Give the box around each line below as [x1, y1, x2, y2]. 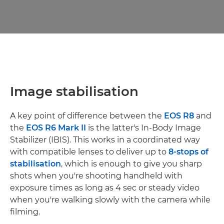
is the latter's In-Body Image [86, 122, 201, 132]
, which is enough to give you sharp [61, 158, 202, 168]
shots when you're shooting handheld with [10, 170, 182, 180]
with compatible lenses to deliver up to [10, 146, 168, 156]
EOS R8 [164, 110, 194, 120]
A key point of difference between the [10, 110, 164, 120]
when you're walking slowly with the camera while [10, 194, 210, 204]
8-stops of [168, 146, 208, 156]
